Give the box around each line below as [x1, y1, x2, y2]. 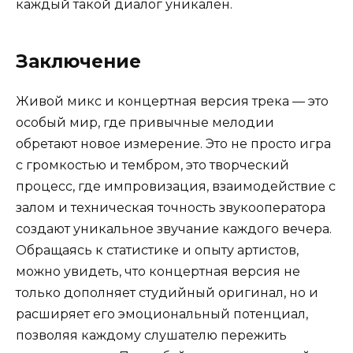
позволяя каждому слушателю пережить [16, 327, 287, 343]
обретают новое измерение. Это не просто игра [16, 136, 331, 151]
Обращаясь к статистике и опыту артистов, [16, 242, 299, 258]
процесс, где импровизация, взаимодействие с [16, 178, 336, 194]
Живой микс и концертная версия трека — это [16, 93, 329, 109]
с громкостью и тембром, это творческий [16, 157, 289, 173]
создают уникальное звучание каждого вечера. [16, 221, 332, 236]
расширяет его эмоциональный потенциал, [16, 306, 308, 321]
